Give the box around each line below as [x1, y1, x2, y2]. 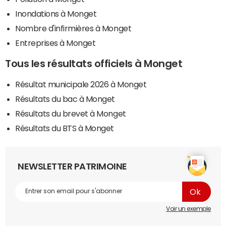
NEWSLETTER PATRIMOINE [18, 161, 127, 171]
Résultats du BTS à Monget [15, 124, 114, 132]
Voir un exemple [166, 205, 211, 212]
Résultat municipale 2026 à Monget [15, 80, 147, 88]
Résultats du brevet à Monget [15, 109, 126, 118]
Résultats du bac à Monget [15, 94, 115, 103]
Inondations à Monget [15, 9, 97, 18]
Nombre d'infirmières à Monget [15, 24, 132, 32]
